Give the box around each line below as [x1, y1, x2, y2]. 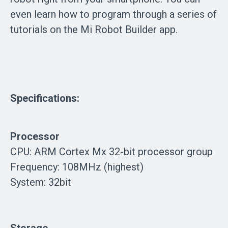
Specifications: [10, 92, 79, 104]
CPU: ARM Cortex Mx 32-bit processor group [10, 145, 213, 158]
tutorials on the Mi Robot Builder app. [10, 23, 178, 36]
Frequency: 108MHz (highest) [10, 160, 144, 173]
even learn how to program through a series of [10, 8, 217, 20]
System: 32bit [10, 176, 71, 188]
